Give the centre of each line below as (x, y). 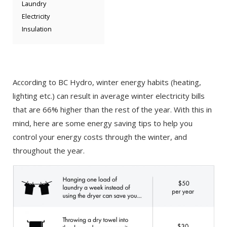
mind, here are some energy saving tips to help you (103, 123)
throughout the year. (49, 150)
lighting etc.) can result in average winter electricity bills (109, 96)
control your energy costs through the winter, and (100, 137)
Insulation (37, 29)
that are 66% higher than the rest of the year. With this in (112, 109)
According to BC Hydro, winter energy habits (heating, (107, 82)
